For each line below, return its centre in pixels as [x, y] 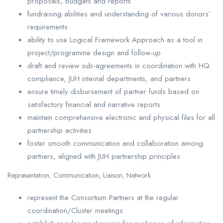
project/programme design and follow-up [94, 53]
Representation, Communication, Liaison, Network [79, 175]
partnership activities [59, 130]
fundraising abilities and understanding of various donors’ [119, 14]
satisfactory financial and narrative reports [94, 104]
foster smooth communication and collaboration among [115, 143]
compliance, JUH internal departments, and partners [109, 78]
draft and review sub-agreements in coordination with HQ [118, 65]
